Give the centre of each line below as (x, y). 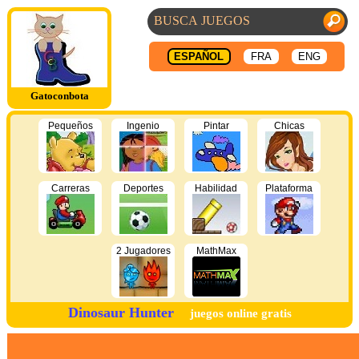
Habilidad (216, 188)
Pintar (216, 126)
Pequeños (70, 126)
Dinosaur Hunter (121, 313)
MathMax (216, 251)
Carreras (70, 188)
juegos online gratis (240, 313)
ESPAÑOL (199, 56)
